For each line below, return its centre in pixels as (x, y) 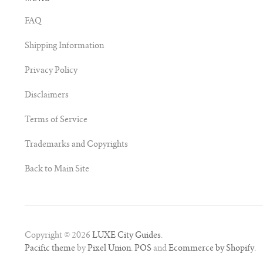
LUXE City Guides (127, 236)
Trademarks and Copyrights (76, 145)
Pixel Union (109, 249)
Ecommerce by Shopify (211, 249)
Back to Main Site (57, 169)
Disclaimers (47, 95)
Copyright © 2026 (58, 236)
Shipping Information (64, 46)
